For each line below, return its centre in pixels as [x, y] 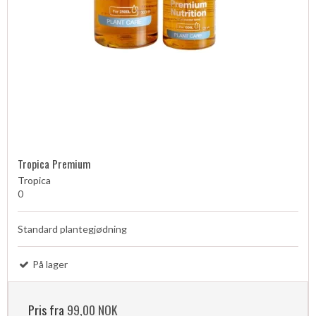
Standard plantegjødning [72, 229]
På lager [49, 264]
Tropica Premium [54, 163]
